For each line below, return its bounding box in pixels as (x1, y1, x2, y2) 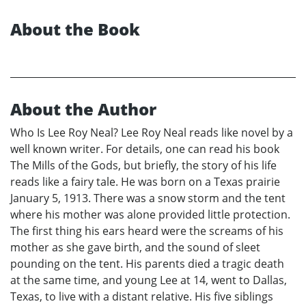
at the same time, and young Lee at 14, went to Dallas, (10, 272, 287, 288)
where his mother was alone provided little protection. (10, 206, 290, 222)
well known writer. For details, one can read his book (10, 141, 279, 156)
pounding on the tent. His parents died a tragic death (10, 255, 284, 271)
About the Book (10, 17, 140, 40)
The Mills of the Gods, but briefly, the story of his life (10, 157, 277, 173)
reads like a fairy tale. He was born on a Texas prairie (10, 173, 280, 189)
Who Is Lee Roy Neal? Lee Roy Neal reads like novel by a (10, 124, 293, 140)
